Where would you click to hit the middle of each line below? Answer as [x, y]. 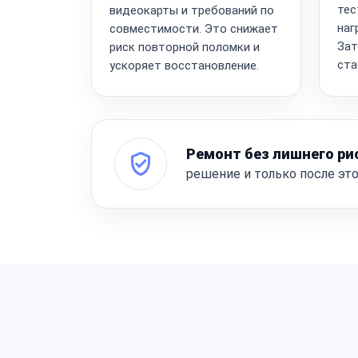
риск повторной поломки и [185, 47]
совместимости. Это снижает [194, 28]
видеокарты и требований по [192, 10]
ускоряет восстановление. [184, 65]
